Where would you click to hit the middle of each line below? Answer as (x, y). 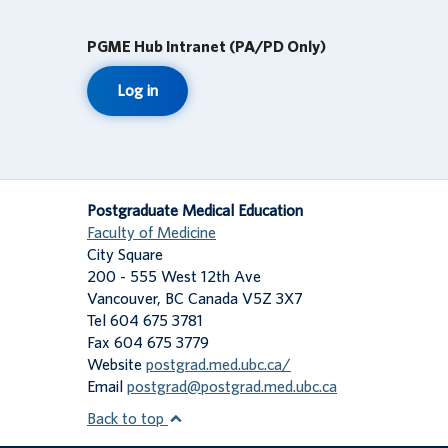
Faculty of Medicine (151, 233)
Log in (137, 91)
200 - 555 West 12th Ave (174, 277)
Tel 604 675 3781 (145, 321)
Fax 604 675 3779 (148, 343)
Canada (213, 299)
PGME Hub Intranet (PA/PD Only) (206, 47)
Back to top (127, 419)
